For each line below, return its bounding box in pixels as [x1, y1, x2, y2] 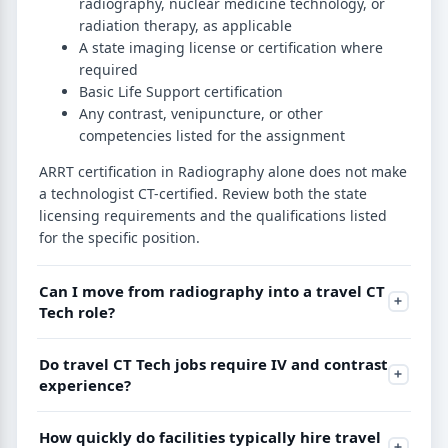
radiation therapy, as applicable [79, 15, 292, 35]
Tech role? [39, 301, 115, 322]
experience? [39, 374, 131, 395]
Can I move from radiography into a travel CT [39, 280, 385, 301]
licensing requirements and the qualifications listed [39, 205, 387, 225]
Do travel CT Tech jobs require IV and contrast [39, 353, 388, 374]
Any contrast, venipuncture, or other [79, 103, 323, 123]
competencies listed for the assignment [79, 125, 345, 145]
